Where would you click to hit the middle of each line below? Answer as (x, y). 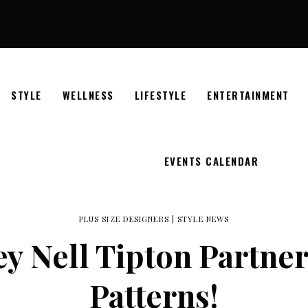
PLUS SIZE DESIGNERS (124, 219)
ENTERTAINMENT (248, 95)
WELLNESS (88, 95)
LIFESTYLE (161, 95)
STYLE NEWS (203, 219)
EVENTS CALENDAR (211, 161)
